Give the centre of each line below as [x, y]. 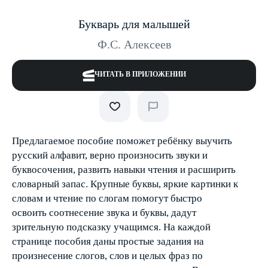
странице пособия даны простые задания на [108, 241]
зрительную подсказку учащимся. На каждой [111, 227]
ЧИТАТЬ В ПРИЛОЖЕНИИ [140, 74]
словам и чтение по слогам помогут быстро [107, 198]
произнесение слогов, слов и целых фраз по [107, 256]
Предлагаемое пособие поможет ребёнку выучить [122, 141]
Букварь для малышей [134, 24]
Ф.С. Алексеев [134, 44]
